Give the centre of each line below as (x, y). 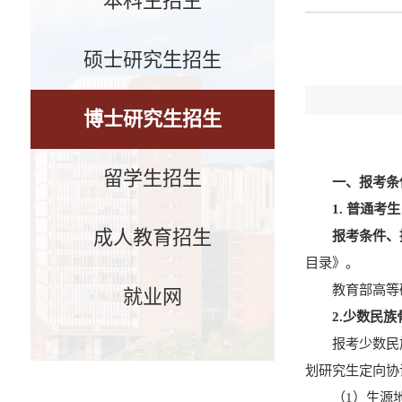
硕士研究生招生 (152, 59)
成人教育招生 (152, 237)
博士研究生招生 (152, 118)
